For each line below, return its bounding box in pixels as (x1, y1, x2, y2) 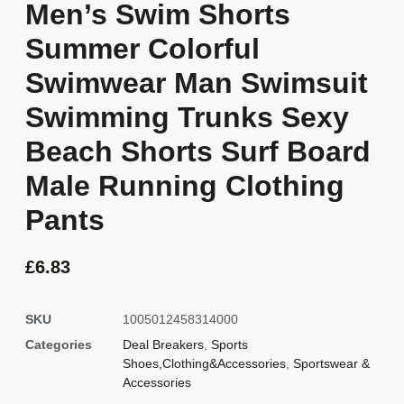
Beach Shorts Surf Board (25, 135, 371, 169)
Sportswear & (293, 355, 370, 371)
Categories (25, 336, 92, 352)
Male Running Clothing (25, 170, 344, 203)
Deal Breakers (123, 336, 204, 352)
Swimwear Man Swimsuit (25, 67, 368, 100)
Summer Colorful (25, 32, 260, 66)
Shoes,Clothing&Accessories (123, 355, 286, 371)
